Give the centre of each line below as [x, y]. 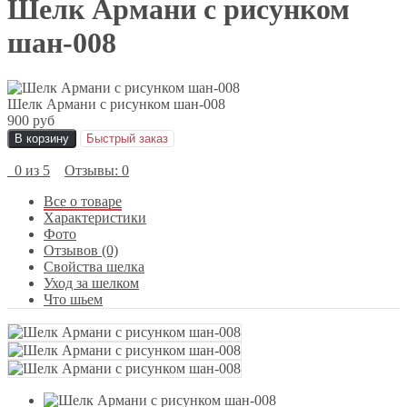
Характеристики [95, 217]
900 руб [31, 120]
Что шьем [73, 299]
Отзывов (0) [81, 250]
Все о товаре [83, 201]
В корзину [42, 138]
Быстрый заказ [127, 138]
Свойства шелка [94, 266]
